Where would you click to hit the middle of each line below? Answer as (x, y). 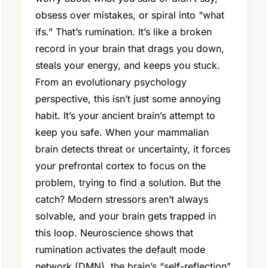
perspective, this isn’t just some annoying (128, 99)
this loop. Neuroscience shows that (114, 233)
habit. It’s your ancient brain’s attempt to (125, 116)
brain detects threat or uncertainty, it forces (133, 149)
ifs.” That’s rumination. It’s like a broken (123, 32)
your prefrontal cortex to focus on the (120, 166)
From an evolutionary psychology (111, 82)
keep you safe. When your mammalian (122, 133)
